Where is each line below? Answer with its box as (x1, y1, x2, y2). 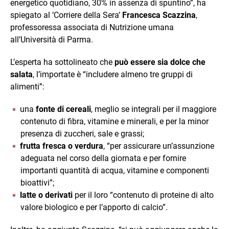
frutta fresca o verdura (20, 141, 103, 151)
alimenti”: (10, 81, 44, 91)
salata (10, 69, 33, 79)
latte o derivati (20, 190, 73, 200)
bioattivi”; (20, 177, 54, 188)
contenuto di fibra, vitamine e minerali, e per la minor (20, 116, 209, 126)
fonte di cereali (36, 104, 91, 114)
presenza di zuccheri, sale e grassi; (20, 128, 144, 139)
